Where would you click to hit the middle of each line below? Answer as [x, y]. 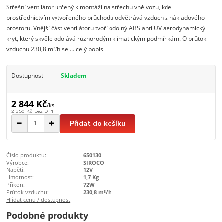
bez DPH [45, 111]
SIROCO [93, 162]
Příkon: [16, 184]
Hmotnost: [20, 177]
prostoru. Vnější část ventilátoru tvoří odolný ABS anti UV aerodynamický [106, 28]
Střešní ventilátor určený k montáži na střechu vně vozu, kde [89, 7]
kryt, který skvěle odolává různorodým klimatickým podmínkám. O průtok [107, 39]
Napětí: [16, 169]
